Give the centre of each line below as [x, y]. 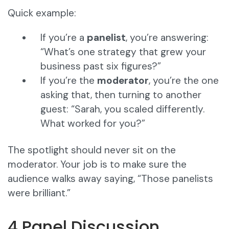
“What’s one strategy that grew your [123, 52]
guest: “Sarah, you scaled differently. [122, 109]
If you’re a [64, 38]
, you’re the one [184, 81]
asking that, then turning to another [121, 95]
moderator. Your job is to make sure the [97, 165]
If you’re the [69, 81]
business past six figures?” [101, 66]
